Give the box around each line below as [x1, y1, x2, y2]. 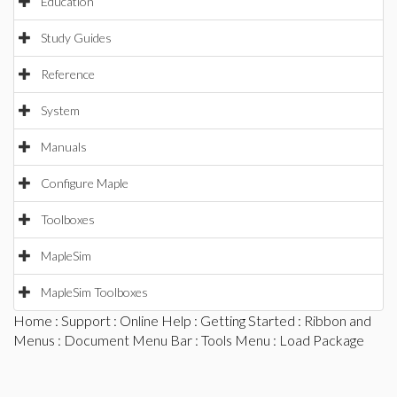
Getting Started [200, 312, 295, 329]
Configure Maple [41, 175, 128, 191]
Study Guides [41, 30, 112, 45]
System [41, 103, 80, 118]
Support [61, 312, 111, 329]
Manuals [41, 139, 87, 154]
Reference [41, 66, 95, 82]
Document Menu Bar [64, 331, 192, 348]
